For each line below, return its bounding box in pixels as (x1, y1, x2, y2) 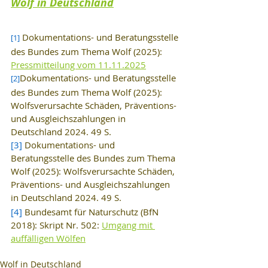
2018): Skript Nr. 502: (11, 218, 102, 231)
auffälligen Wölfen (11, 232, 86, 244)
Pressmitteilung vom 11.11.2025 (11, 58, 146, 71)
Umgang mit (102, 218, 155, 231)
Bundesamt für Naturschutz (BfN (22, 205, 161, 218)
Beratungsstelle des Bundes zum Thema (11, 151, 178, 164)
